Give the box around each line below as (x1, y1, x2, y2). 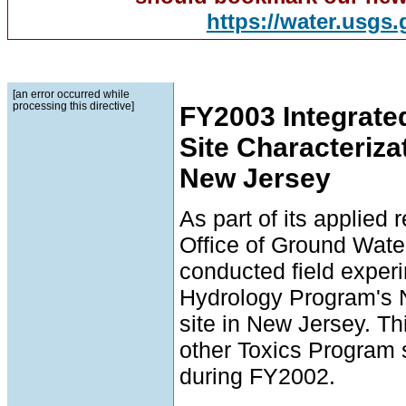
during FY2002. (179, 363, 335, 390)
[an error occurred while (13, 87, 130, 100)
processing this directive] (13, 99, 134, 111)
